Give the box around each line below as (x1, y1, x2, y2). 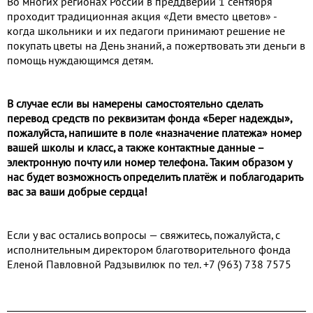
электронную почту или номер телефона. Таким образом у (7, 156, 291, 170)
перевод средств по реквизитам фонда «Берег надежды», (7, 112, 291, 126)
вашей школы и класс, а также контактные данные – (7, 142, 264, 155)
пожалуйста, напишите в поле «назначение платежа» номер (7, 127, 302, 140)
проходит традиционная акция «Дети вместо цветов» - (7, 10, 277, 24)
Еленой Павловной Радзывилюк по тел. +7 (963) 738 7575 (7, 259, 291, 272)
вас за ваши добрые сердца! (7, 186, 147, 199)
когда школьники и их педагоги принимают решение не (7, 25, 285, 38)
